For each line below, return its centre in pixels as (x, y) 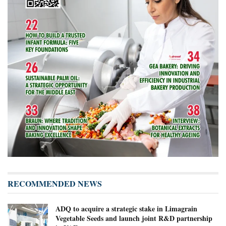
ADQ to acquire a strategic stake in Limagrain (126, 209)
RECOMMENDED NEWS (55, 184)
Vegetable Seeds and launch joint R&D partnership (134, 218)
